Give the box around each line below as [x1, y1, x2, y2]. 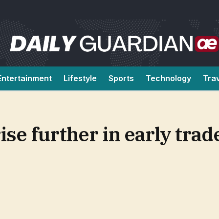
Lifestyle [64, 73, 97, 83]
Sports [109, 73, 134, 83]
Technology [146, 73, 191, 83]
